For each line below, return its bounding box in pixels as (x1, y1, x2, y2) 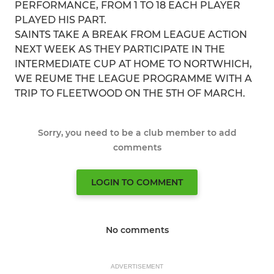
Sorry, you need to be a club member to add (37, 127, 237, 138)
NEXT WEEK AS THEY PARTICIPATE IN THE (15, 43, 225, 55)
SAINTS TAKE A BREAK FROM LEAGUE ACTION (15, 29, 247, 40)
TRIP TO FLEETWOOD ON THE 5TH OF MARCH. (15, 87, 245, 99)
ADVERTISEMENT (111, 263, 163, 270)
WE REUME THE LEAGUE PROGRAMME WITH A (15, 73, 252, 84)
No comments (105, 224, 169, 235)
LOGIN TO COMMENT (91, 177, 183, 188)
